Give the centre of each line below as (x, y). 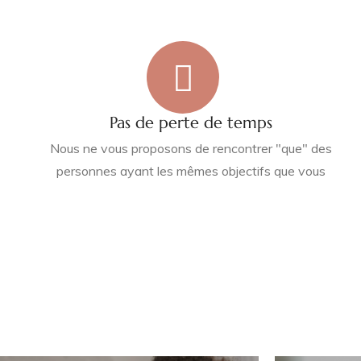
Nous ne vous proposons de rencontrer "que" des (191, 148)
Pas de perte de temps (191, 123)
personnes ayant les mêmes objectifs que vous (191, 171)
